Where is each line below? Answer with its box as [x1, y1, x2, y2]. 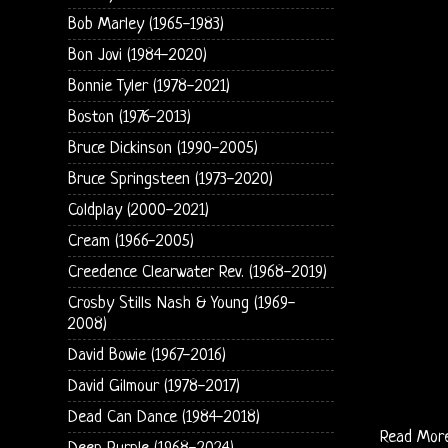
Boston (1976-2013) [67, 107, 191, 127]
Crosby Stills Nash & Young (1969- [67, 293, 296, 313]
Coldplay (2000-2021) [67, 200, 209, 220]
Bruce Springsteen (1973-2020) [67, 169, 273, 189]
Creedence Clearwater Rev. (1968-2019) [67, 262, 327, 282]
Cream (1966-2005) [67, 231, 194, 251]
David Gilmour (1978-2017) [67, 376, 240, 396]
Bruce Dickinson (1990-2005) [67, 138, 258, 158]
